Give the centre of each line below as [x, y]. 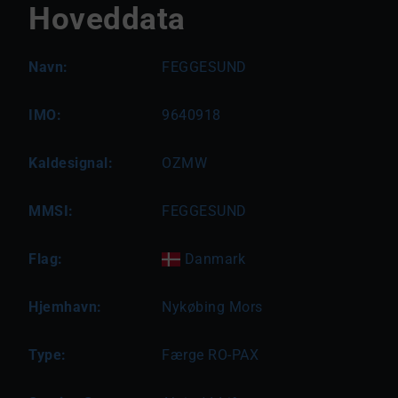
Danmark [213, 259]
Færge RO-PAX [210, 355]
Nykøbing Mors [212, 307]
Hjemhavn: [65, 307]
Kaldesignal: [71, 163]
